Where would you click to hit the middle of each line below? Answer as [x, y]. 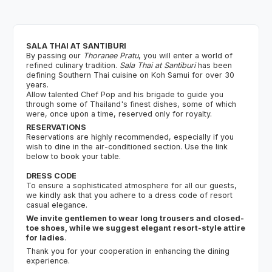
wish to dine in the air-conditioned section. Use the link [127, 146]
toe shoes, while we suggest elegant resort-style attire [136, 228]
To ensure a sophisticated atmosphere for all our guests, [131, 185]
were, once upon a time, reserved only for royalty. [119, 114]
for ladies [45, 237]
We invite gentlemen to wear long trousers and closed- [135, 218]
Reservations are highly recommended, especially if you [130, 137]
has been [215, 65]
